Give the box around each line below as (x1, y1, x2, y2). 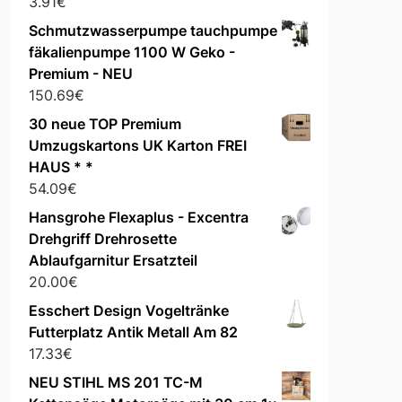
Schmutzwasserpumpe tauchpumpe (28, 22, 277, 40)
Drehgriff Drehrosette (28, 230, 177, 249)
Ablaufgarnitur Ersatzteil (28, 251, 197, 270)
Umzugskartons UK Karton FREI (28, 136, 247, 155)
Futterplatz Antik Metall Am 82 (28, 323, 238, 342)
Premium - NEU (28, 65, 133, 83)
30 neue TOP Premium (28, 115, 181, 134)
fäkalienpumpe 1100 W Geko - (28, 43, 235, 62)
